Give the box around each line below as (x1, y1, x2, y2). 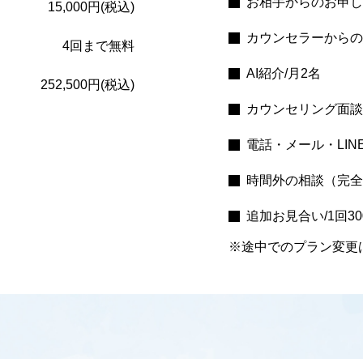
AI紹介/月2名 (246, 66, 321, 80)
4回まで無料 (62, 39, 135, 53)
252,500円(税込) (41, 78, 135, 92)
